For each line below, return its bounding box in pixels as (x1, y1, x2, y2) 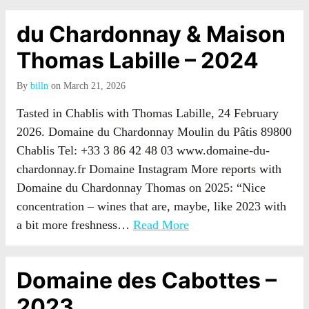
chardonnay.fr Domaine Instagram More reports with (17, 162, 281, 176)
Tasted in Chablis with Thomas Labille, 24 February (17, 106, 279, 120)
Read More (133, 218, 189, 232)
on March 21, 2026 (48, 81, 126, 91)
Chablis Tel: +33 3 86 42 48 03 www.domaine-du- (17, 143, 270, 157)
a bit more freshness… (17, 218, 133, 232)
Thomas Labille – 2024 (17, 47, 259, 74)
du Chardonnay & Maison (17, 21, 286, 48)
